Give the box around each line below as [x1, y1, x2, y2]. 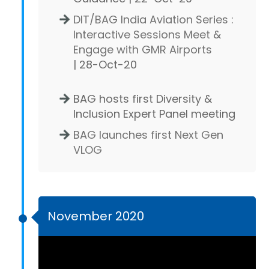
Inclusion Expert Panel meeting [73, 106, 235, 121]
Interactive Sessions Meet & [73, 26, 221, 42]
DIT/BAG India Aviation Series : [73, 11, 234, 27]
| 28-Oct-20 [73, 56, 137, 72]
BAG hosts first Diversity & [73, 91, 212, 106]
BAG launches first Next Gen [73, 127, 223, 142]
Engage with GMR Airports [73, 41, 212, 57]
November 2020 [47, 207, 144, 225]
